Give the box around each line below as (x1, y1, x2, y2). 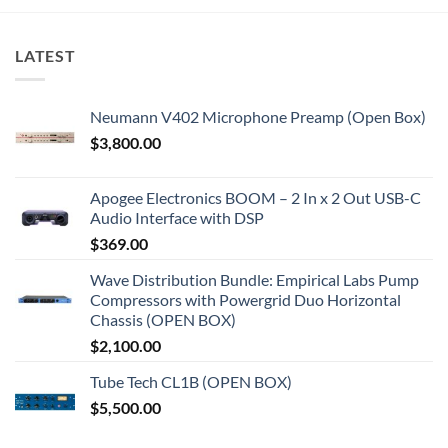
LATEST (15, 45, 76, 65)
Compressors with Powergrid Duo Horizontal (90, 290, 401, 310)
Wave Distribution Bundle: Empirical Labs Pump (90, 270, 419, 290)
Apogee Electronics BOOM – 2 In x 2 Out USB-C (90, 188, 421, 208)
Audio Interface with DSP (90, 208, 264, 228)
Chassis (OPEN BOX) (90, 310, 236, 330)
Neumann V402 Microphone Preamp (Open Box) (90, 107, 426, 127)
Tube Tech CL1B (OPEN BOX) (90, 372, 292, 392)
